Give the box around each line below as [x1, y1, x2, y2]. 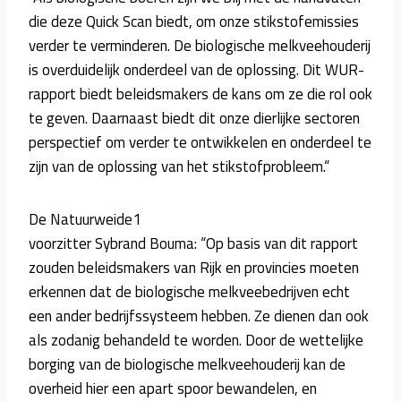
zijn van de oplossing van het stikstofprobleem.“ [29, 154, 329, 178]
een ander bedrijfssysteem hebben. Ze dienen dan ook [29, 303, 369, 328]
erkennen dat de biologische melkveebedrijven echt [29, 279, 350, 303]
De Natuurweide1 [29, 207, 141, 231]
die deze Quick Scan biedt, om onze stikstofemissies [29, 9, 359, 33]
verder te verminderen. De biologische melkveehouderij [29, 33, 371, 57]
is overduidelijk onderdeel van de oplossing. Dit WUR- [29, 57, 364, 81]
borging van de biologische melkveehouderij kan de [29, 352, 346, 376]
